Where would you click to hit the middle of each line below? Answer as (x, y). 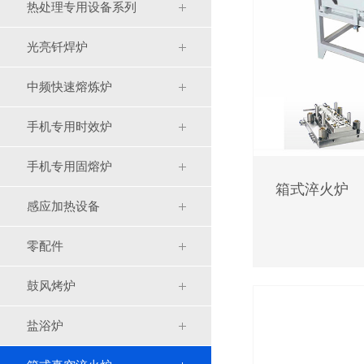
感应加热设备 (63, 206)
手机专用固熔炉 (69, 167)
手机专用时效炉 (69, 127)
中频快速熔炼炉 (69, 87)
